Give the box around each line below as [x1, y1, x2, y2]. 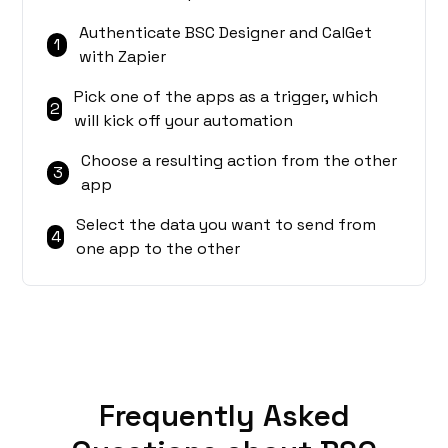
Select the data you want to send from [76, 214, 377, 236]
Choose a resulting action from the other [81, 150, 398, 172]
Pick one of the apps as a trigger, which [74, 86, 379, 108]
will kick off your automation [74, 110, 294, 132]
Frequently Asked [98, 396, 350, 436]
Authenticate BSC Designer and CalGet [79, 22, 373, 44]
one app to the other [76, 238, 241, 260]
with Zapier [79, 46, 167, 68]
